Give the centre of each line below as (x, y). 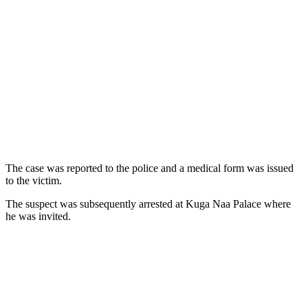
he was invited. (38, 217)
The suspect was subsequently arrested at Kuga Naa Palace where (148, 204)
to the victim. (34, 181)
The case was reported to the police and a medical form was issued (150, 168)
